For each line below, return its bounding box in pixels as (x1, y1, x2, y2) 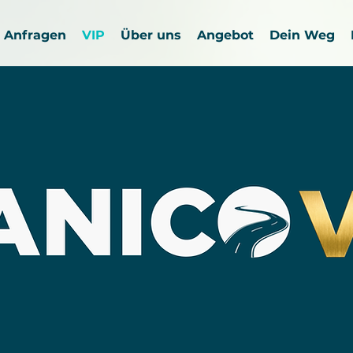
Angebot (197, 28, 254, 43)
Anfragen (4, 28, 66, 43)
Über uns (121, 28, 181, 43)
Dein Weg (269, 28, 335, 43)
